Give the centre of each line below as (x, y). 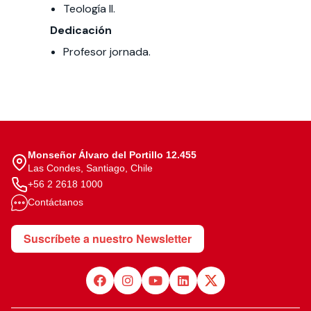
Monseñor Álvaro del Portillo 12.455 (112, 155)
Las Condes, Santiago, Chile (90, 168)
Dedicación (81, 31)
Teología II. (90, 9)
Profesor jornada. (107, 52)
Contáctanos (56, 202)
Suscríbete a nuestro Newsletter (108, 239)
